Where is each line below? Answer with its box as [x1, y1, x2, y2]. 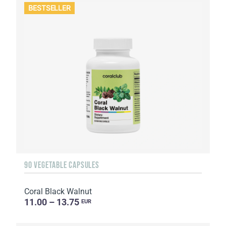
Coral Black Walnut [24, 187, 92, 197]
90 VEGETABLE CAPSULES [24, 160, 99, 171]
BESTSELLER [28, 4, 71, 13]
